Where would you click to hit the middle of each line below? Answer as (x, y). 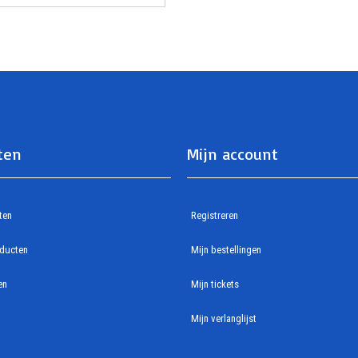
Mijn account (233, 153)
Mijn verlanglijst (224, 318)
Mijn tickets (215, 284)
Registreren (215, 215)
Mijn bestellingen (226, 249)
